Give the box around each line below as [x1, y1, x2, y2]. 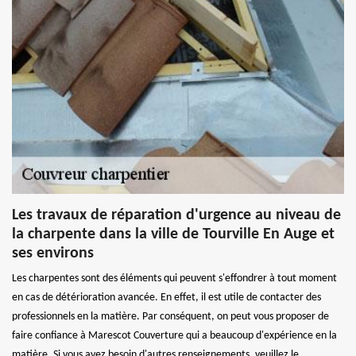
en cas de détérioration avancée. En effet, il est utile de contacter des [12, 291, 321, 304]
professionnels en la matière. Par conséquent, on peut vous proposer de [12, 310, 329, 323]
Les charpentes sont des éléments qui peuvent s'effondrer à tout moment [12, 272, 337, 284]
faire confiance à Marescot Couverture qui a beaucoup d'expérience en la [12, 329, 337, 342]
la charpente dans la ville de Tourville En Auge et [12, 226, 335, 242]
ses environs [12, 245, 94, 261]
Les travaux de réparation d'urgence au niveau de [12, 207, 341, 223]
